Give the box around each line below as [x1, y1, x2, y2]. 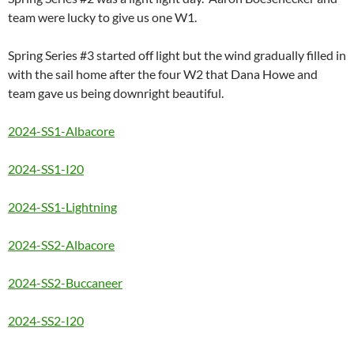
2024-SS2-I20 [8, 313, 84, 329]
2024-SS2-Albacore [8, 237, 115, 253]
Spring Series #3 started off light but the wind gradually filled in [8, 47, 346, 63]
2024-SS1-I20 [8, 161, 84, 177]
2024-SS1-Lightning [8, 199, 117, 215]
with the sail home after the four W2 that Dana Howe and [8, 66, 318, 82]
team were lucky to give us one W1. [8, 9, 197, 25]
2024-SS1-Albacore [8, 123, 115, 139]
